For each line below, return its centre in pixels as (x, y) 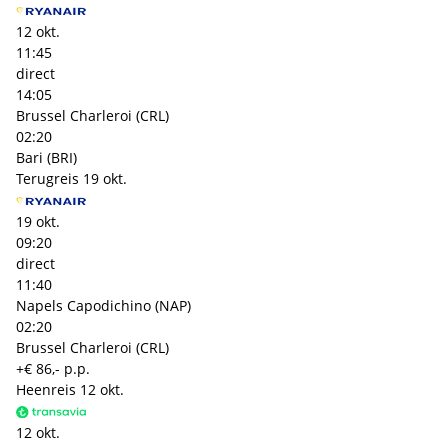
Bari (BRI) (46, 157)
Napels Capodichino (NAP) (103, 305)
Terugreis (47, 178)
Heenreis (46, 389)
